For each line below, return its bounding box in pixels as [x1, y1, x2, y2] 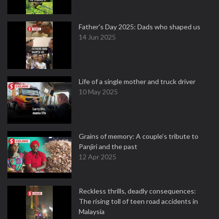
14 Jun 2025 [79, 33, 116, 41]
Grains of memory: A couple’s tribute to [79, 132, 198, 140]
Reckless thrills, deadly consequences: [79, 187, 196, 195]
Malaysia [79, 207, 105, 216]
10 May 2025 [79, 88, 118, 96]
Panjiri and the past [79, 142, 137, 151]
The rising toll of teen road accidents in [79, 197, 198, 205]
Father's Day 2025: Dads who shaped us [79, 22, 200, 31]
